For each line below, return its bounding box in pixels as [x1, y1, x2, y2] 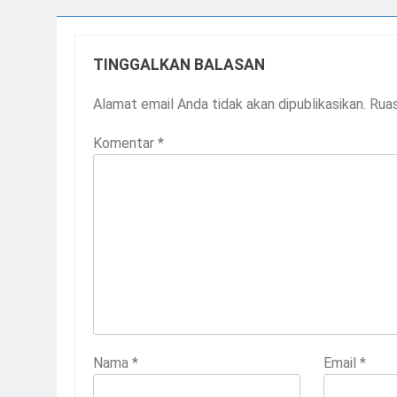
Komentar [93, 135, 158, 152]
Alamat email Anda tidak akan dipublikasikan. [93, 96, 366, 113]
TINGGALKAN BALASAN [93, 56, 265, 74]
